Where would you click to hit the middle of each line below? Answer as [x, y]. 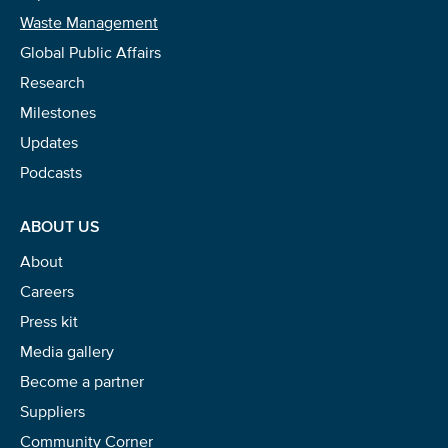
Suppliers [52, 411]
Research [52, 82]
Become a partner [82, 381]
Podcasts [51, 172]
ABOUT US [60, 226]
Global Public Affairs [90, 52]
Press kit [49, 321]
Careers [47, 291]
